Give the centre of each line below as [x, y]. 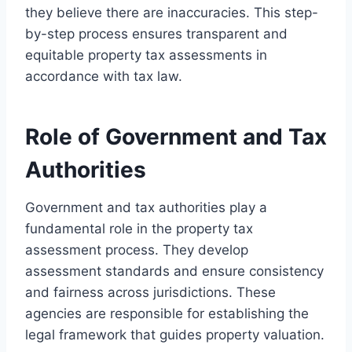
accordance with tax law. [104, 76]
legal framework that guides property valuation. [175, 334]
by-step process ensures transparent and [156, 33]
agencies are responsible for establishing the [167, 313]
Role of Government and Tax [176, 136]
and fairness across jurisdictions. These [150, 292]
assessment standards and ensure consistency [174, 271]
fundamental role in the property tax [139, 228]
